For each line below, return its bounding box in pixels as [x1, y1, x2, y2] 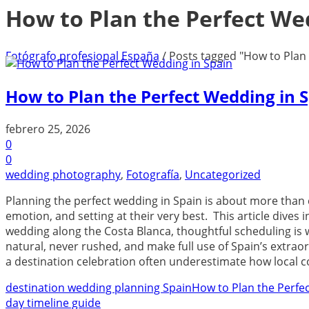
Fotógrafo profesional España [6, 48, 159, 63]
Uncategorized [185, 166, 261, 182]
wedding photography [6, 166, 121, 182]
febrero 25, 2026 [6, 121, 90, 137]
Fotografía [126, 166, 179, 182]
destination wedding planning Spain [6, 279, 192, 295]
